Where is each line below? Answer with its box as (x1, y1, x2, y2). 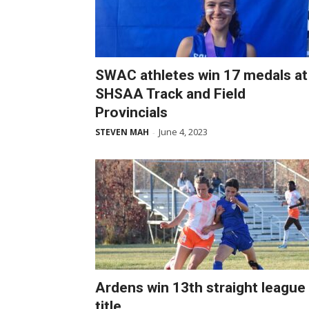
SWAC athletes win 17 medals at (95, 67, 308, 83)
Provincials (95, 104, 168, 121)
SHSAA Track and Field (95, 86, 246, 102)
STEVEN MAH (95, 126, 149, 138)
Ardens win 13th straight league (95, 279, 306, 296)
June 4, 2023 (159, 126, 208, 138)
